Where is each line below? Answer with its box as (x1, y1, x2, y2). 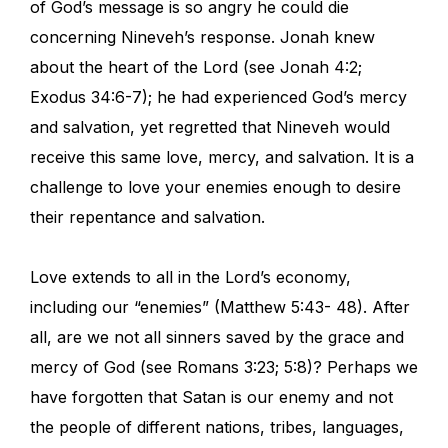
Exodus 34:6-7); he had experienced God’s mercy (30, 87, 407, 108)
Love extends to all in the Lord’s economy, (30, 267, 351, 288)
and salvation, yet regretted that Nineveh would (30, 117, 390, 138)
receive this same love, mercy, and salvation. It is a (30, 147, 414, 168)
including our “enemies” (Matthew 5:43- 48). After (30, 297, 410, 318)
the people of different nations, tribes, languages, (30, 417, 404, 438)
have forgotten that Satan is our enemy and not (30, 387, 393, 408)
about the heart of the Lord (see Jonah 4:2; (30, 57, 362, 78)
